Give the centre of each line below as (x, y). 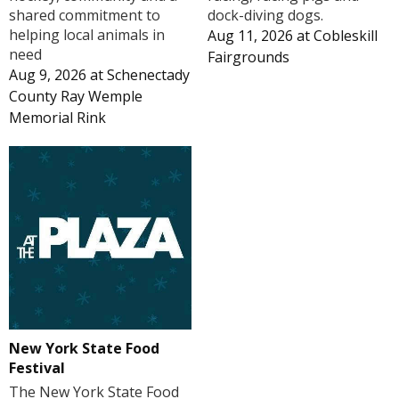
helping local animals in (87, 35)
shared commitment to (85, 16)
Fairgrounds (248, 57)
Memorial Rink (57, 118)
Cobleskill (345, 36)
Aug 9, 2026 (48, 75)
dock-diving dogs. (265, 16)
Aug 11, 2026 (250, 36)
